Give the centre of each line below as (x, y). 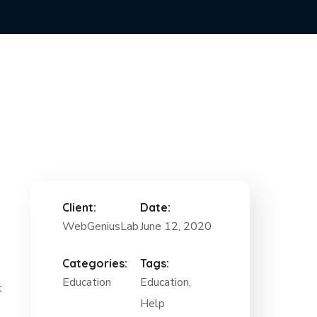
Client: (79, 207)
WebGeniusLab (100, 226)
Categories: (95, 263)
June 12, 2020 (175, 226)
